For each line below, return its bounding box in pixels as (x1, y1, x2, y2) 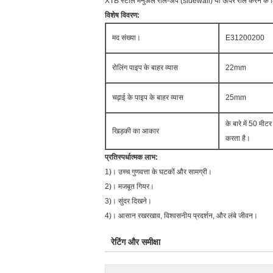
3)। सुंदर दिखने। (105, 197, 152, 205)
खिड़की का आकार (112, 127, 159, 135)
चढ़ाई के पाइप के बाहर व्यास (112, 93, 183, 102)
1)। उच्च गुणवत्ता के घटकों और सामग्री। (105, 168, 212, 176)
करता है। (225, 134, 250, 143)
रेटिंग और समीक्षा (111, 237, 160, 247)
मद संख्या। (112, 34, 141, 42)
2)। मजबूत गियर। (105, 182, 154, 191)
